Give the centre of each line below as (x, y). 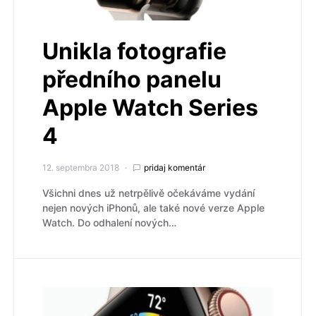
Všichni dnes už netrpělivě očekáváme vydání (148, 193)
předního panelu (132, 80)
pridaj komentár (175, 168)
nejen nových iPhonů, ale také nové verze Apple (153, 208)
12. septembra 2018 (81, 168)
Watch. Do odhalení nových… (109, 223)
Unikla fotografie (134, 51)
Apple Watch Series (150, 108)
